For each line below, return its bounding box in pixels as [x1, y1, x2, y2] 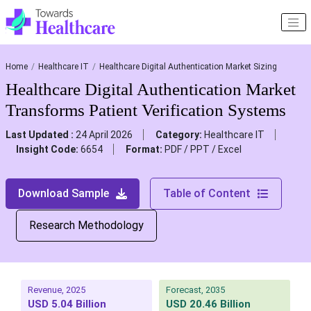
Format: [125, 144, 165, 155]
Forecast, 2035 [166, 285, 225, 296]
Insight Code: [15, 144, 81, 155]
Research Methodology [28, 219, 144, 233]
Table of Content [162, 187, 251, 201]
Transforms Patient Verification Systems [5, 101, 286, 120]
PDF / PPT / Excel [164, 144, 242, 155]
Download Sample [17, 187, 109, 201]
